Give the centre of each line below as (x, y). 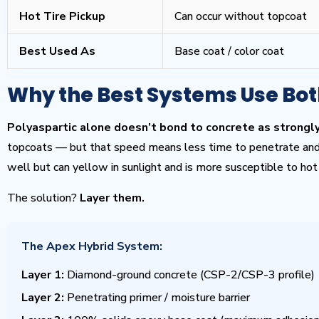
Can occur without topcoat (241, 16)
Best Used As (57, 51)
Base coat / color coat (229, 51)
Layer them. (112, 198)
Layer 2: (43, 298)
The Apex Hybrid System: (92, 246)
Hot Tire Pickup (62, 16)
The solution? (43, 198)
